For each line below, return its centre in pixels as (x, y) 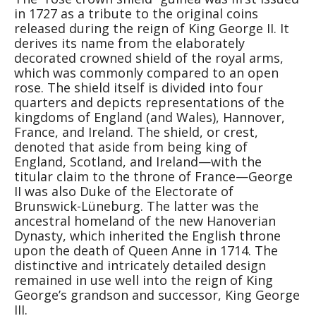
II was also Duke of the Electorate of (124, 192)
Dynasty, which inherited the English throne (147, 236)
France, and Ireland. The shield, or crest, (136, 132)
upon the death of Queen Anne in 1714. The (146, 251)
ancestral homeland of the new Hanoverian (145, 221)
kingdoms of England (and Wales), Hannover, (150, 117)
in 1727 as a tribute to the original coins (136, 14)
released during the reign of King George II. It (152, 29)
